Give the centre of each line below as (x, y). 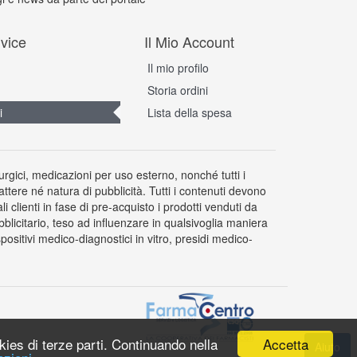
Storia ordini (178, 90)
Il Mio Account (189, 41)
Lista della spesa (190, 112)
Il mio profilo (178, 68)
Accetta (285, 343)
